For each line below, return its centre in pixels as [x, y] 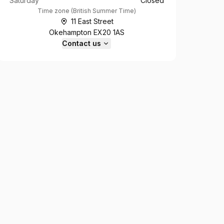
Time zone [53, 11]
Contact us [82, 43]
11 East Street [92, 21]
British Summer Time [103, 11]
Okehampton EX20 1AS [86, 32]
